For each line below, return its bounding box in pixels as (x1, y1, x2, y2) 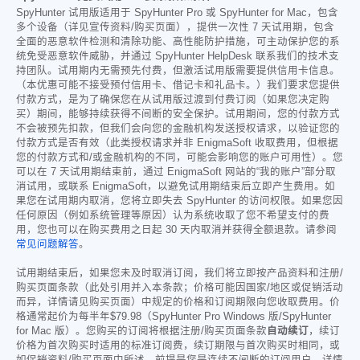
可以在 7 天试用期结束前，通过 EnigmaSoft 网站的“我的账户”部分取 (16, 166, 336, 178)
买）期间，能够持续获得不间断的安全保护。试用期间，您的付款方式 (16, 108, 340, 120)
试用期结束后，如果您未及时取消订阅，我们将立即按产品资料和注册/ (16, 268, 343, 279)
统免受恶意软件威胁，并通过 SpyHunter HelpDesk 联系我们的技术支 (16, 51, 339, 62)
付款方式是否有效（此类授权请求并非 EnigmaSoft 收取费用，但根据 (16, 137, 338, 149)
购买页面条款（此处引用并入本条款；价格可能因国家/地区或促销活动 (16, 282, 343, 293)
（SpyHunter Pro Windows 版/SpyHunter (141, 311, 331, 322)
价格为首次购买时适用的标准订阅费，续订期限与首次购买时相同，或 (16, 340, 340, 351)
